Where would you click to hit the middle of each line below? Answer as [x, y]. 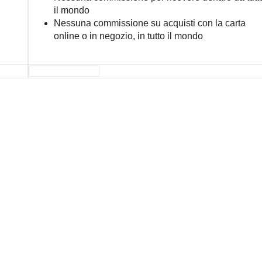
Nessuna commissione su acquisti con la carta [149, 23]
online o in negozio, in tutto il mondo [128, 36]
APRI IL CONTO [64, 71]
